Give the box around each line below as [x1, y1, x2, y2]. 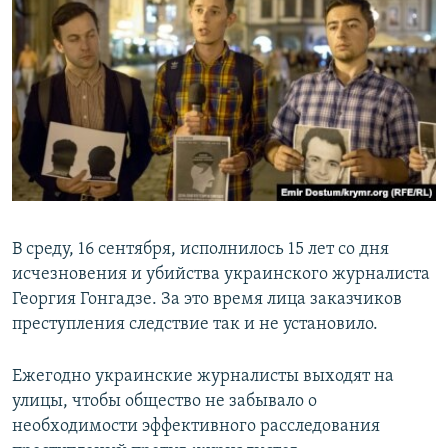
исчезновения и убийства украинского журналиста [12, 265, 430, 285]
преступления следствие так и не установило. [12, 315, 378, 335]
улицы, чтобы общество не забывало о [12, 392, 317, 412]
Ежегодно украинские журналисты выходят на [12, 367, 394, 387]
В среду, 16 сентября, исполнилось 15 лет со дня [12, 240, 389, 260]
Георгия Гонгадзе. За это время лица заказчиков [12, 290, 402, 310]
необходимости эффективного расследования [12, 417, 380, 437]
